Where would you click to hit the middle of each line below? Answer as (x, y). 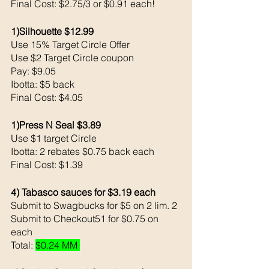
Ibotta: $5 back (44, 84)
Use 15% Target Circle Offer (71, 44)
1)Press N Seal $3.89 (56, 125)
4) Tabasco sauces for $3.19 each (83, 192)
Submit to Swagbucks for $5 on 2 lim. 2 (94, 205)
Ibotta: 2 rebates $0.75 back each (84, 151)
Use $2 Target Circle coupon (74, 57)
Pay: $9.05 (35, 71)
